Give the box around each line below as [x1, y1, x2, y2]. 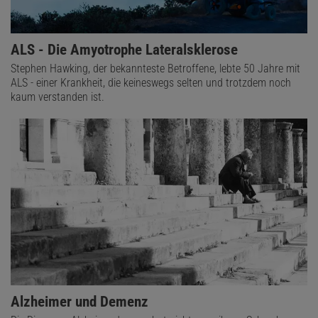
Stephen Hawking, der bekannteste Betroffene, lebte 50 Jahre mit [11, 62, 300, 76]
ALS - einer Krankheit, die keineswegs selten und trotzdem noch [11, 76, 291, 90]
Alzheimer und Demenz [11, 293, 148, 311]
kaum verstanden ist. [11, 90, 104, 104]
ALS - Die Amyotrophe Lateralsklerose [11, 41, 238, 59]
